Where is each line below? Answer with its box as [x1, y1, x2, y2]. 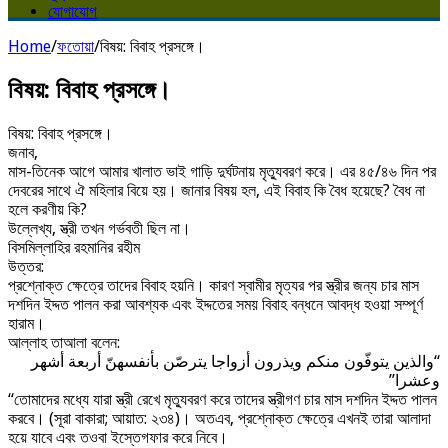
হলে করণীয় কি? [8, 199, 87, 219]
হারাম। [8, 313, 45, 333]
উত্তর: [8, 256, 44, 276]
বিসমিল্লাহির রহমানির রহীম [8, 237, 140, 257]
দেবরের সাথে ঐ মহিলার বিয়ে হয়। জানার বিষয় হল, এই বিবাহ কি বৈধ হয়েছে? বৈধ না [8, 180, 425, 200]
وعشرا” [389, 370, 440, 390]
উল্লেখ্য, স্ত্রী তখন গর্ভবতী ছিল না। [8, 218, 191, 238]
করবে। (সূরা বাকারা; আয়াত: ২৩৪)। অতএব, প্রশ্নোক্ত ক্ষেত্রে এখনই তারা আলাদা [8, 408, 431, 428]
